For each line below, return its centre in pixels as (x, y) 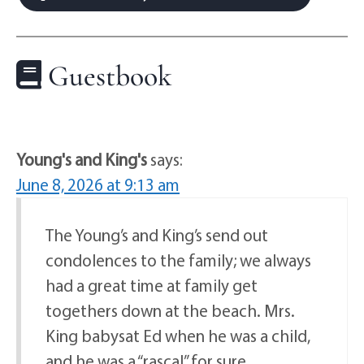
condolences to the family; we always (178, 260)
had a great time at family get (152, 285)
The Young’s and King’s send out (157, 234)
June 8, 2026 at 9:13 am (98, 184)
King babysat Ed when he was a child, (178, 335)
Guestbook (107, 76)
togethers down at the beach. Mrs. (170, 310)
